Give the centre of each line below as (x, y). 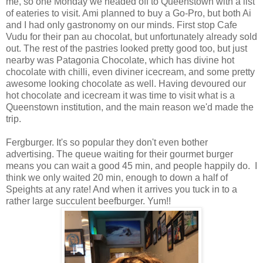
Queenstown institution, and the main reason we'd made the (130, 107)
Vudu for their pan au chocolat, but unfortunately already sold (131, 36)
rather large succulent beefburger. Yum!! (88, 201)
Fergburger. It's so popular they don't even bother (107, 142)
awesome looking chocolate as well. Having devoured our (126, 83)
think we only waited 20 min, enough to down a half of (117, 177)
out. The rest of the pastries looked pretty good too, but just (127, 48)
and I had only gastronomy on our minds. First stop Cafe (122, 25)
